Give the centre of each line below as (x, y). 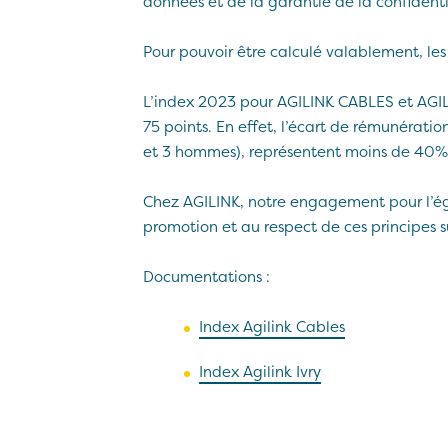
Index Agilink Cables (272, 326)
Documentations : (206, 276)
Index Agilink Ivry (260, 371)
